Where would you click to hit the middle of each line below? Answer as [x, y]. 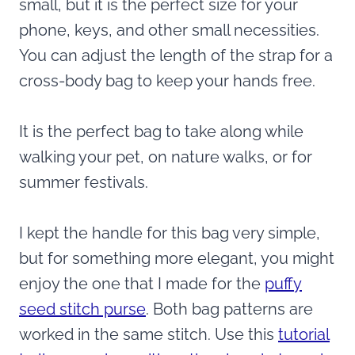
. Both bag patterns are [229, 309]
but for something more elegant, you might [177, 258]
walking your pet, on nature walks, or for [166, 157]
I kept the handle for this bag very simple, [170, 233]
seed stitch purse [82, 309]
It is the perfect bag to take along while [161, 132]
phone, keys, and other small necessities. [169, 30]
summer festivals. [86, 182]
